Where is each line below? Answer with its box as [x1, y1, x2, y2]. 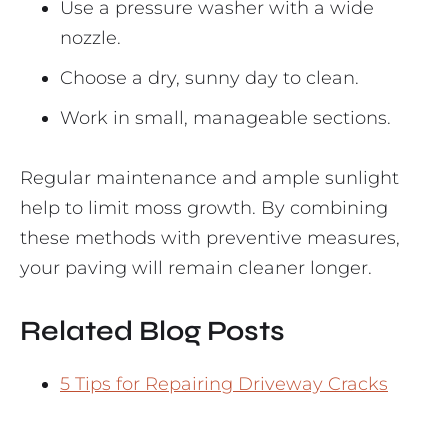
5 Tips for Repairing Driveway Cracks [60, 373, 388, 396]
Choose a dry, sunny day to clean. [60, 67, 359, 90]
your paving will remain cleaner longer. [20, 257, 372, 280]
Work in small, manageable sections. [60, 107, 391, 130]
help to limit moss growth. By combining [20, 197, 388, 220]
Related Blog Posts [20, 314, 285, 349]
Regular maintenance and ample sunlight [20, 167, 399, 190]
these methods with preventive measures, [20, 227, 400, 250]
